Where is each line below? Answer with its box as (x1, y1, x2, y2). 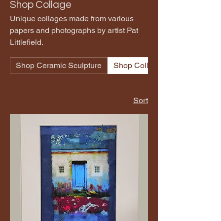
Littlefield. (10, 37, 43, 47)
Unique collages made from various (10, 14, 134, 23)
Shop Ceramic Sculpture (16, 61, 102, 70)
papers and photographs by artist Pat (10, 26, 138, 35)
